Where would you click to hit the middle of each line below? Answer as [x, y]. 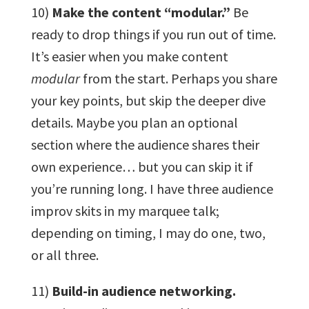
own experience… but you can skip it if [142, 166]
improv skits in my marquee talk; [125, 210]
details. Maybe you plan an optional [134, 122]
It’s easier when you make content [129, 56]
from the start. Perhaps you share [178, 78]
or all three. [64, 255]
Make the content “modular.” [141, 12]
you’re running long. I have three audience [152, 188]
